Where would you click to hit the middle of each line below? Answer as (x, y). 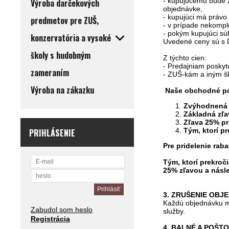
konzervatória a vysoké (71, 38)
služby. (174, 211)
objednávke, (183, 9)
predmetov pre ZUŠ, (65, 21)
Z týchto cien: (185, 58)
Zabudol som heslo (62, 210)
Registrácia (50, 219)
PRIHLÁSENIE (52, 133)
